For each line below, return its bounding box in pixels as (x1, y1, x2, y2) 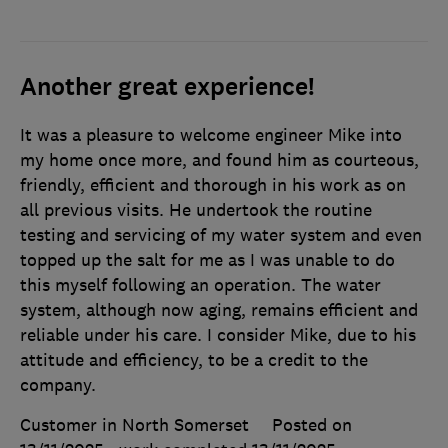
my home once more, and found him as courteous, (20, 149, 419, 172)
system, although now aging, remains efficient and (20, 299, 418, 322)
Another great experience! (20, 71, 315, 104)
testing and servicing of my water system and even (20, 224, 422, 247)
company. (20, 374, 96, 397)
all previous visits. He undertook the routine (20, 199, 372, 222)
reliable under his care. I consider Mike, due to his (20, 324, 416, 347)
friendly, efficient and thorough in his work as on (20, 174, 406, 197)
